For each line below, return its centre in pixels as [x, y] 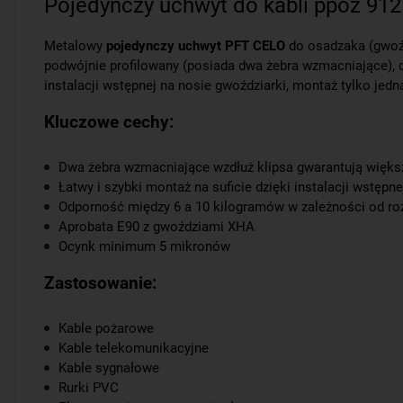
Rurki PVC [89, 388]
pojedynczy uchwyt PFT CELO [196, 46]
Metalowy [75, 46]
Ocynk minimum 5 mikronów [144, 246]
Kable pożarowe [106, 328]
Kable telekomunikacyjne [134, 348]
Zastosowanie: [100, 283]
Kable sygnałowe [109, 368]
